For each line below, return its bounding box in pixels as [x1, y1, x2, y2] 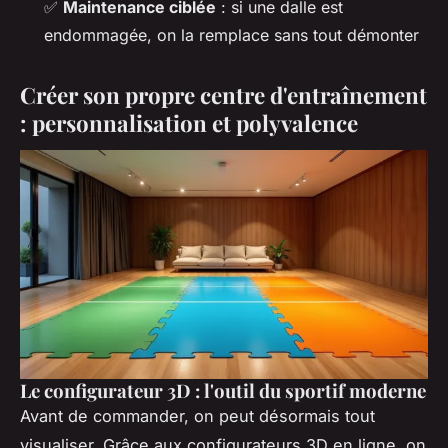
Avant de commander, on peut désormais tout [20, 405, 375, 426]
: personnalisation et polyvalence [20, 108, 358, 139]
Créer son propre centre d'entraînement [20, 80, 427, 111]
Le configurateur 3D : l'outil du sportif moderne [20, 377, 426, 403]
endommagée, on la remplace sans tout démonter [44, 25, 419, 46]
